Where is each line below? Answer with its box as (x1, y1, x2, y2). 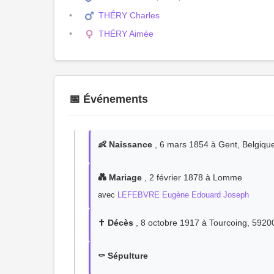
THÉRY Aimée (98, 29, 154, 39)
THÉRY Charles (98, 10, 160, 20)
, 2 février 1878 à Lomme (142, 172, 242, 182)
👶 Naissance (98, 139, 152, 149)
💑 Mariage (98, 172, 142, 182)
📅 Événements (69, 93, 148, 105)
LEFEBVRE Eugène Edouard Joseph (117, 190, 249, 199)
